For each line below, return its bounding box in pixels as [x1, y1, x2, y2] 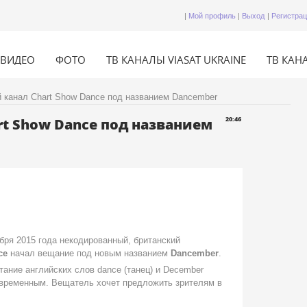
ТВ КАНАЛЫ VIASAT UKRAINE [106, 53, 246, 66]
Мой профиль [188, 12, 236, 20]
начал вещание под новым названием [8, 248, 168, 259]
